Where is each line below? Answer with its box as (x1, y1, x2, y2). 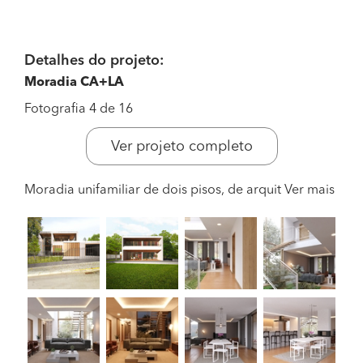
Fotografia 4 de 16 (24, 103, 133, 116)
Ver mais (284, 184, 335, 197)
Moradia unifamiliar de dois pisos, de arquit (24, 184, 284, 197)
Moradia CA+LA (24, 76, 124, 89)
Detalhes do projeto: (24, 53, 164, 68)
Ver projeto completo (110, 139, 253, 154)
